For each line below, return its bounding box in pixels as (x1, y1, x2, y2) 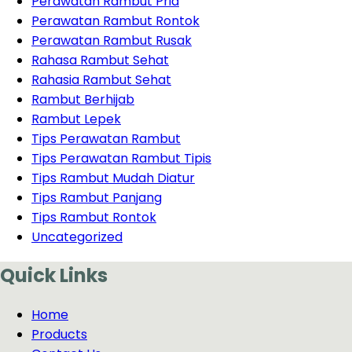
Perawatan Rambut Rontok (31, 11, 200, 30)
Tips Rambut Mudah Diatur (31, 168, 195, 187)
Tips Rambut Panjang (31, 188, 162, 207)
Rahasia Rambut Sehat (31, 70, 171, 89)
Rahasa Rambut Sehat (31, 50, 169, 69)
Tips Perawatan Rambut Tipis (31, 148, 211, 167)
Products (31, 325, 87, 344)
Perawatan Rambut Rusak (31, 31, 192, 49)
